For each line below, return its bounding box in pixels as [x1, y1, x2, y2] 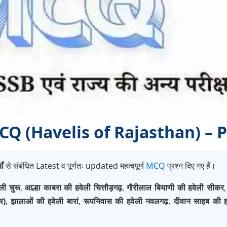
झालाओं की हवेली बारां [11, 196, 79, 207]
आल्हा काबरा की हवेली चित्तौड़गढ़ [25, 182, 122, 194]
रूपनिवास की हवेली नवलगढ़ [84, 196, 169, 207]
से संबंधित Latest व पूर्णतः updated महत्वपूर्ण [4, 160, 146, 172]
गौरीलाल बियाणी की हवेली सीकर [127, 182, 224, 194]
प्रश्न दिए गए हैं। [165, 160, 216, 172]
